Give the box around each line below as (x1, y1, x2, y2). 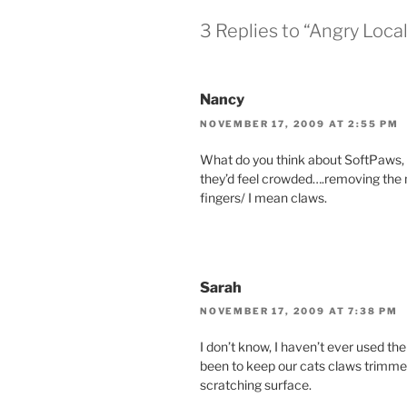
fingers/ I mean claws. (200, 189, 327, 205)
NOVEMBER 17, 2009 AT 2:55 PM (200, 117, 399, 129)
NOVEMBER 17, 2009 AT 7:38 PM (200, 305, 398, 317)
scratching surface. (200, 377, 312, 393)
